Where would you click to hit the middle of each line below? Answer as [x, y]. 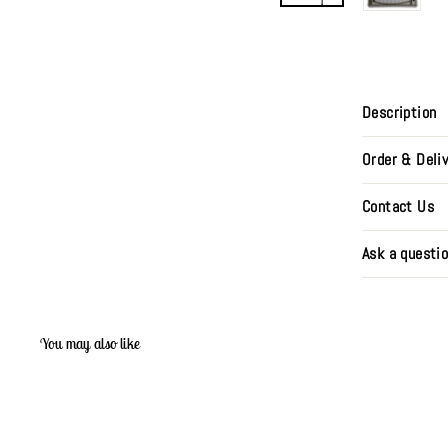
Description [399, 112]
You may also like [90, 343]
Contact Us [398, 206]
